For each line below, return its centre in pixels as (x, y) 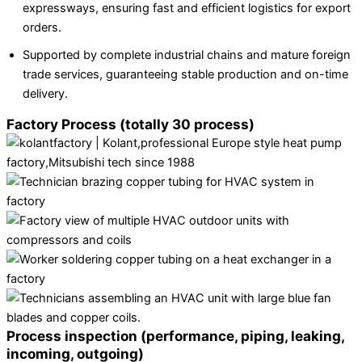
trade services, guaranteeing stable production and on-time (185, 75)
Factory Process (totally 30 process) (130, 124)
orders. (42, 28)
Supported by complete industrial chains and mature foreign (187, 55)
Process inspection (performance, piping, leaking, (175, 335)
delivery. (45, 94)
